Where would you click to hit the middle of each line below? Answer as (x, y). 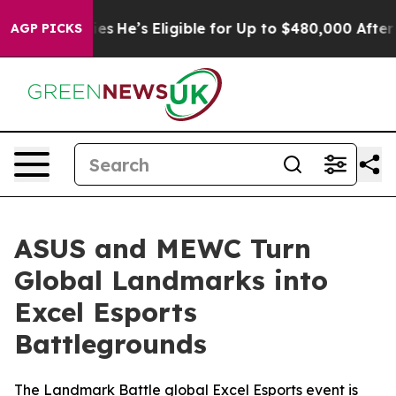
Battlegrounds (110, 344)
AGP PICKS (46, 28)
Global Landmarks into (171, 280)
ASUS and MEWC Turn (163, 248)
